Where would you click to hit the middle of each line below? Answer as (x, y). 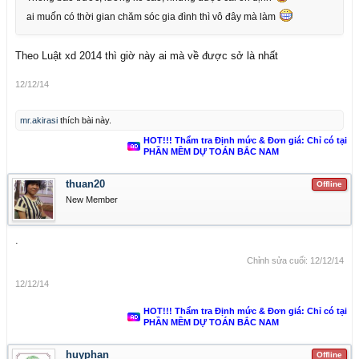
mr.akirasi (39, 120)
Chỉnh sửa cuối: (278, 260)
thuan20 (85, 184)
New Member (92, 200)
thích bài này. (85, 120)
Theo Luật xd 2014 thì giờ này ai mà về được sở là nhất (147, 56)
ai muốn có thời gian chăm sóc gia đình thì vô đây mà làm (152, 17)
